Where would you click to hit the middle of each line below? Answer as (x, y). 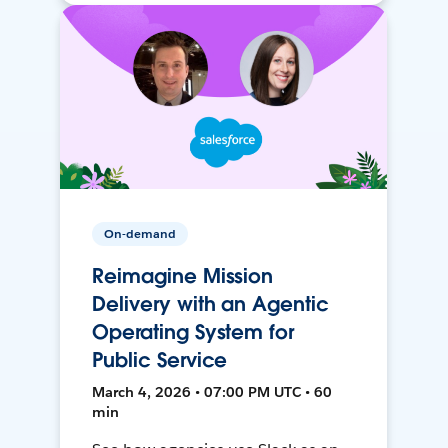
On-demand (140, 234)
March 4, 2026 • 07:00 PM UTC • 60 (212, 392)
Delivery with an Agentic (210, 304)
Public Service (160, 360)
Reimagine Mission (183, 276)
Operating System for (193, 332)
